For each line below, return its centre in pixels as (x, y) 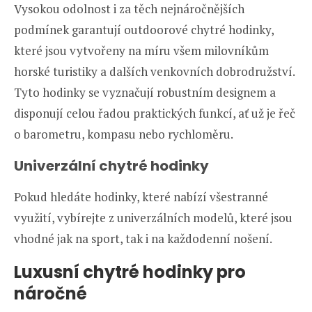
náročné (52, 293)
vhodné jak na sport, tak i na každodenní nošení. (143, 238)
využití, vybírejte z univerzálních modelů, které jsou (153, 217)
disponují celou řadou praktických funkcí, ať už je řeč (155, 113)
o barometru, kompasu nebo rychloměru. (124, 134)
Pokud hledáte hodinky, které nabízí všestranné (141, 196)
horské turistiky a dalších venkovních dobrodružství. (154, 71)
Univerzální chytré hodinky (111, 165)
